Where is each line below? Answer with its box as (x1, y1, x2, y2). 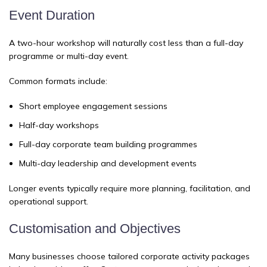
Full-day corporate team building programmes (19, 139, 197, 150)
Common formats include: (9, 76, 107, 87)
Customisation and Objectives (9, 221, 181, 237)
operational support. (9, 196, 88, 207)
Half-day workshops (19, 120, 99, 131)
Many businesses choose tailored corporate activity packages (9, 251, 250, 262)
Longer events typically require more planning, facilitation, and (9, 183, 250, 194)
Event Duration (9, 8, 95, 23)
